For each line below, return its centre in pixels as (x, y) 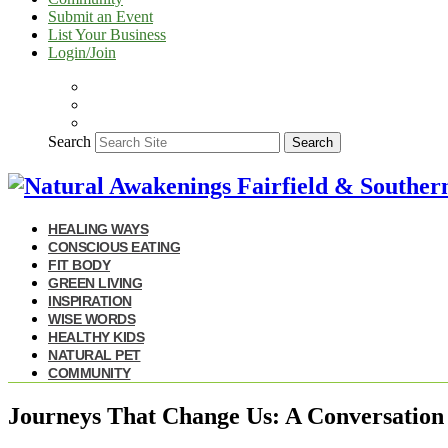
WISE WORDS (91, 318)
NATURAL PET (94, 354)
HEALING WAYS (98, 228)
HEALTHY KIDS (96, 336)
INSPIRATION (90, 300)
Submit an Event (100, 16)
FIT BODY (79, 264)
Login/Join (82, 52)
